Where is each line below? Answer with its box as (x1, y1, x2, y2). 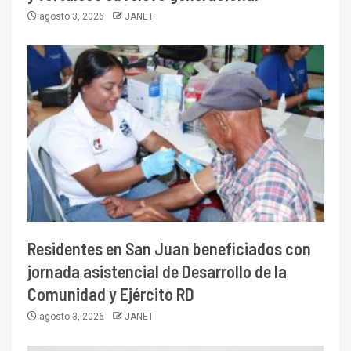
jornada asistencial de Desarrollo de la (27, 261, 287, 282)
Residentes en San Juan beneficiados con (27, 238, 311, 259)
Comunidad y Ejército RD (27, 284, 194, 305)
